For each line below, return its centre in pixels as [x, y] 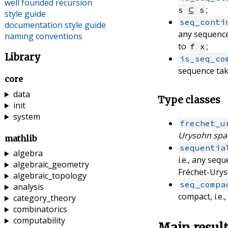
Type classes [190, 100]
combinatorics [40, 209]
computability [39, 221]
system [26, 117]
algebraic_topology [50, 176]
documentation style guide [55, 25]
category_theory [44, 198]
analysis [28, 187]
